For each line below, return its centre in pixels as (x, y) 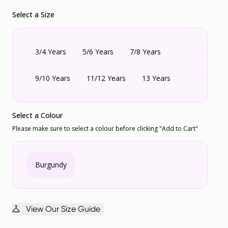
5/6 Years (98, 52)
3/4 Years (51, 52)
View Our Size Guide (63, 209)
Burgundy (51, 165)
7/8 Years (145, 52)
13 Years (156, 78)
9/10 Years (53, 78)
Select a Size (33, 15)
